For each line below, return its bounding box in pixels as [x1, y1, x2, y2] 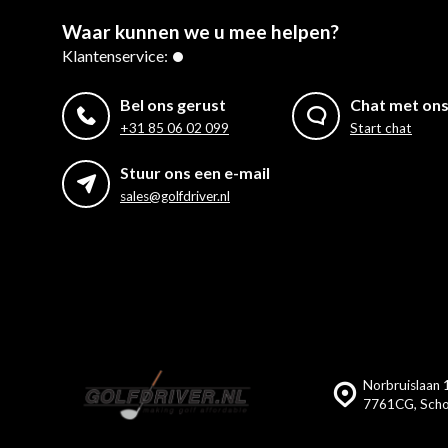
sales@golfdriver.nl [120, 188, 230, 204]
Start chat [350, 120, 412, 136]
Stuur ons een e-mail [120, 163, 270, 182]
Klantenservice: [62, 46, 168, 65]
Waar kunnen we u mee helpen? [62, 20, 339, 43]
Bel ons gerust [120, 95, 226, 114]
